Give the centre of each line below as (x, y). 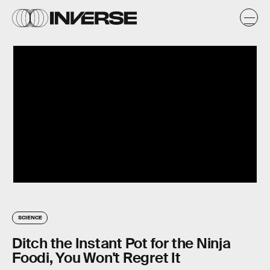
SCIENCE (30, 217)
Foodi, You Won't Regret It (96, 258)
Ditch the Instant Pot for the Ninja (121, 243)
